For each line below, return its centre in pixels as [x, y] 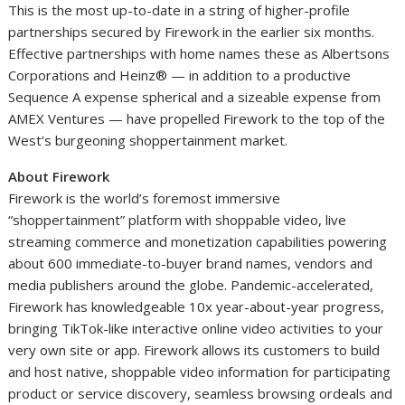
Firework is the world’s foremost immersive [145, 198]
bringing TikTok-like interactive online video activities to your [196, 329]
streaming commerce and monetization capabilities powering [198, 242]
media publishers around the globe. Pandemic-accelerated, [191, 285]
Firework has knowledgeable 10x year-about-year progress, [197, 307]
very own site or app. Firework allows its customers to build [194, 350]
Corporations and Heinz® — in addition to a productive [180, 75]
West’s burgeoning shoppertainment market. [148, 141]
